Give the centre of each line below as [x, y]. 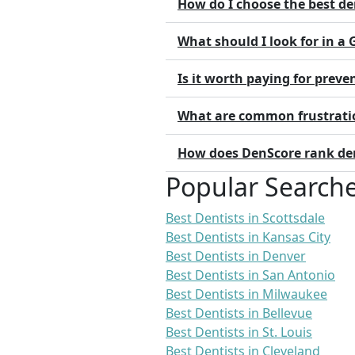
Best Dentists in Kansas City [248, 237]
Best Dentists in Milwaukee [246, 294]
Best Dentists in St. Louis [239, 332]
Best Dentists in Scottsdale [245, 218]
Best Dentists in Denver [236, 256]
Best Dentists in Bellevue [239, 313]
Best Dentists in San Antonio [250, 275]
